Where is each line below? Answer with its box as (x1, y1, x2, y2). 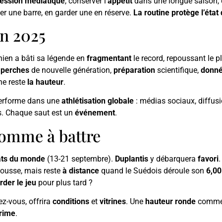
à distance (62, 166, 99, 175)
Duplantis (115, 154, 148, 164)
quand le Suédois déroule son (99, 166, 206, 175)
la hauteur (27, 77, 63, 87)
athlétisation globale (61, 96, 134, 106)
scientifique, (155, 65, 201, 75)
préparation (113, 65, 155, 75)
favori (198, 154, 219, 164)
